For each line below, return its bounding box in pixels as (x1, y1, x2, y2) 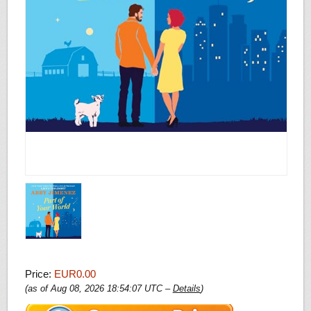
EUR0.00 (53, 267, 96, 280)
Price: (24, 267, 54, 280)
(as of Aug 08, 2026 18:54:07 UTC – (24, 283, 173, 294)
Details (172, 283, 201, 294)
